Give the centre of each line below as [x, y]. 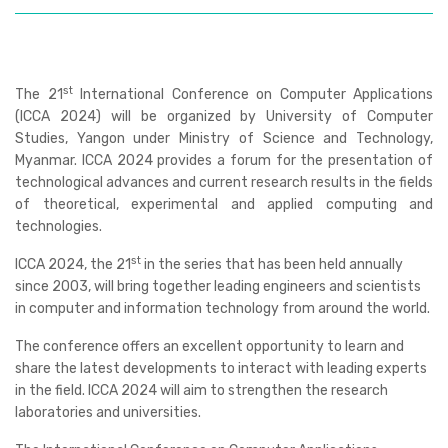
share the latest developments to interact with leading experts [221, 368]
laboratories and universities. [108, 412]
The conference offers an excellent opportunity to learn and [209, 346]
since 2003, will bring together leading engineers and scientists [218, 286]
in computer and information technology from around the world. [222, 308]
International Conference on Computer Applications [252, 94]
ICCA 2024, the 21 [73, 264]
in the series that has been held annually [272, 264]
